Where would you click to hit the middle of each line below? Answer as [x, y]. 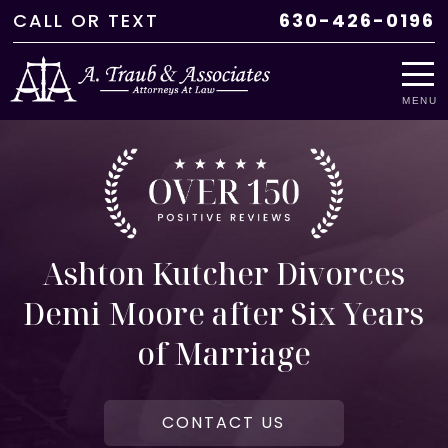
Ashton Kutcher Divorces [224, 273]
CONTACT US [224, 422]
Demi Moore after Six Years [224, 313]
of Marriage [223, 353]
